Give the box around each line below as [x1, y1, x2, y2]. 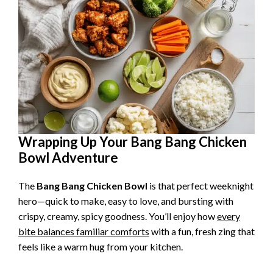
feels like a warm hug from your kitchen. [18, 240, 183, 252]
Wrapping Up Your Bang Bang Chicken [18, 133, 247, 150]
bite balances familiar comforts [18, 225, 149, 237]
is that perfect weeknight [147, 179, 253, 191]
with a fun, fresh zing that [149, 225, 255, 237]
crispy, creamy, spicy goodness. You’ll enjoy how [18, 210, 217, 222]
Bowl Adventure [18, 149, 118, 166]
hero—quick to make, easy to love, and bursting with [18, 194, 233, 207]
